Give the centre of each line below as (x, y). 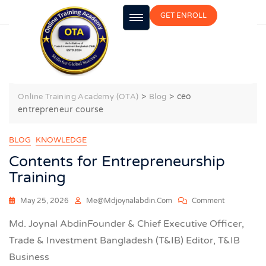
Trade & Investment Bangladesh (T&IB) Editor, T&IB (124, 240)
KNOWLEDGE (61, 140)
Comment (208, 201)
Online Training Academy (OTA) (78, 97)
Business (29, 257)
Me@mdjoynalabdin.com (129, 201)
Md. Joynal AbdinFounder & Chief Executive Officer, (126, 224)
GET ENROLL (183, 15)
